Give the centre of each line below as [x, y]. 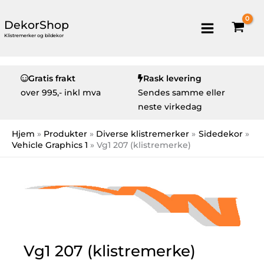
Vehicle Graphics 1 [50, 145]
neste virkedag [170, 107]
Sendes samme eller [181, 93]
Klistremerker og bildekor [34, 35]
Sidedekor [220, 134]
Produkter [66, 134]
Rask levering [172, 78]
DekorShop [37, 25]
